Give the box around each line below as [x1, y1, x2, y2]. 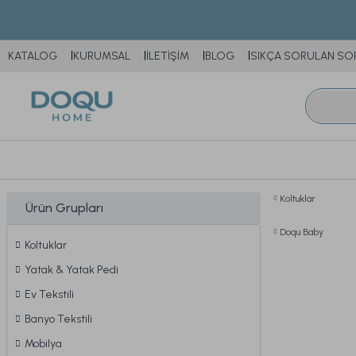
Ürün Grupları [25, 200, 103, 215]
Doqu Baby [280, 226, 323, 238]
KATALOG [8, 49, 57, 63]
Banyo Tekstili [25, 312, 92, 326]
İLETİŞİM [146, 49, 189, 63]
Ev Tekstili [25, 288, 74, 301]
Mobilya [25, 337, 62, 350]
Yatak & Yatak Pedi [25, 263, 118, 277]
